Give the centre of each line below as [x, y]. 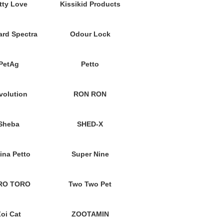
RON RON [90, 94]
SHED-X [90, 124]
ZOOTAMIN [90, 214]
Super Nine [90, 154]
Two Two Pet [90, 184]
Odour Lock [90, 34]
